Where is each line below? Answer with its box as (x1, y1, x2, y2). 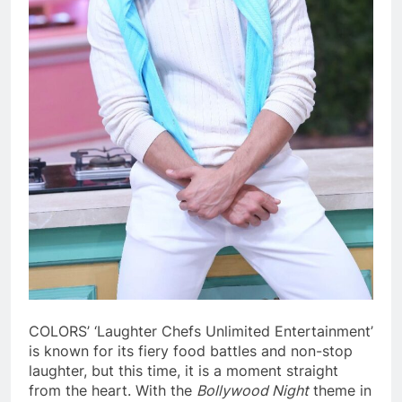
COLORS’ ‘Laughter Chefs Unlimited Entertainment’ (29, 321, 373, 340)
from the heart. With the (29, 380, 197, 399)
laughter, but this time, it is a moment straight (29, 361, 338, 380)
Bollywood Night (197, 380, 309, 399)
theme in (309, 380, 371, 399)
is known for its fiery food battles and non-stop (29, 341, 353, 360)
